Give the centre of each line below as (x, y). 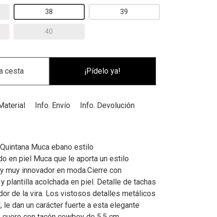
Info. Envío (53, 105)
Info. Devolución (107, 105)
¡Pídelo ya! (103, 71)
